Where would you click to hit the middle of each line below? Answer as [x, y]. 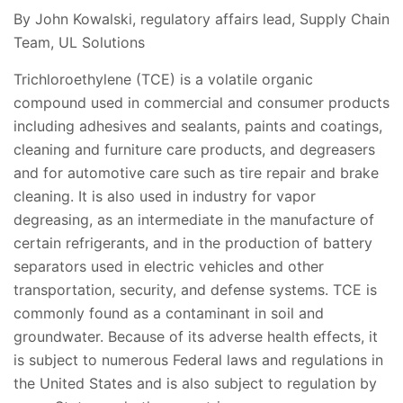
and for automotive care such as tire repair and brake [196, 173]
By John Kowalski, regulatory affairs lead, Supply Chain [201, 19]
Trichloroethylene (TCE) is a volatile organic [163, 80]
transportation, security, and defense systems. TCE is [195, 290]
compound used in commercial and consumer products [201, 103]
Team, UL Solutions [79, 43]
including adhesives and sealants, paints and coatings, [198, 126]
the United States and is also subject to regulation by [195, 384]
